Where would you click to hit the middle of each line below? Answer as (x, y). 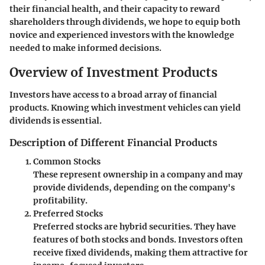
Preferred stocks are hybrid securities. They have (135, 227)
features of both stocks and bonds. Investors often (138, 240)
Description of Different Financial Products (113, 143)
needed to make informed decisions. (85, 48)
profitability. (60, 201)
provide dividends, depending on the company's (134, 188)
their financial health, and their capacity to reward (115, 9)
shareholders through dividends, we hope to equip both (125, 22)
